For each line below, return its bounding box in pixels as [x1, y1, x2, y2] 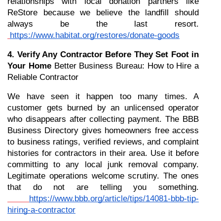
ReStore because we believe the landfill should [7, 8, 199, 17]
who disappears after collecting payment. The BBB [7, 114, 199, 124]
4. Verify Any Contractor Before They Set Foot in [7, 50, 199, 59]
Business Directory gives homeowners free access [7, 126, 199, 135]
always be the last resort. [7, 19, 199, 29]
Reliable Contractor [7, 73, 78, 82]
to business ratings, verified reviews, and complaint [7, 137, 199, 147]
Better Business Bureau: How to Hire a [51, 61, 199, 71]
